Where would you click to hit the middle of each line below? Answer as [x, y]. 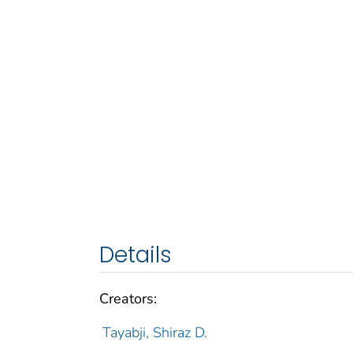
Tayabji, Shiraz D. [154, 332]
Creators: [128, 298]
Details [136, 255]
